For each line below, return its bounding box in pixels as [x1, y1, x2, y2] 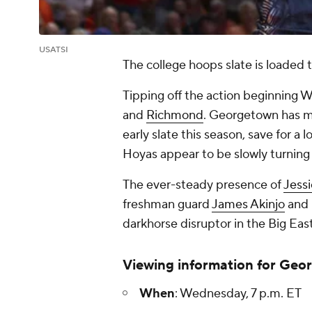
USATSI [39, 45, 68, 56]
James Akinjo [212, 196, 285, 213]
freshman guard [123, 196, 212, 213]
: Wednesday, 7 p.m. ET [175, 286, 302, 302]
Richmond [146, 107, 203, 124]
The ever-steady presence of [123, 177, 283, 194]
